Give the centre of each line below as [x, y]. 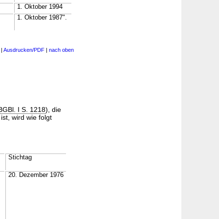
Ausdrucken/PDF [24, 50]
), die [53, 109]
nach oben [61, 50]
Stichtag [20, 157]
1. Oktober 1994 [40, 7]
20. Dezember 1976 [36, 175]
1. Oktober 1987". [42, 18]
